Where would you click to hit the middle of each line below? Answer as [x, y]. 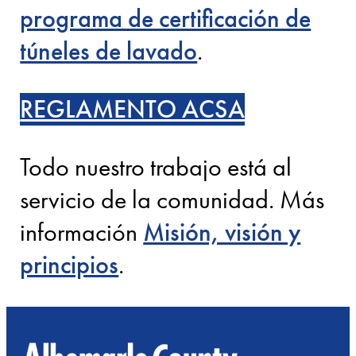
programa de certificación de [166, 19]
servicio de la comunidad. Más [172, 200]
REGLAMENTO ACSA [133, 110]
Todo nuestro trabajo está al [156, 168]
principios [70, 265]
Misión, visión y [222, 233]
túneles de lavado [109, 52]
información [82, 233]
